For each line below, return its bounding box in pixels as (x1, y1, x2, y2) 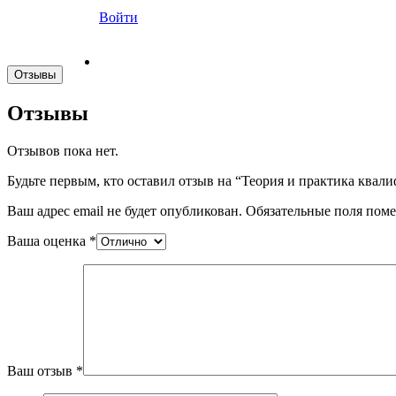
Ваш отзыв (7, 362, 76, 378)
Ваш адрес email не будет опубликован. (7, 202, 242, 218)
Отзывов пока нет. (7, 142, 118, 158)
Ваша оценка (7, 232, 89, 248)
